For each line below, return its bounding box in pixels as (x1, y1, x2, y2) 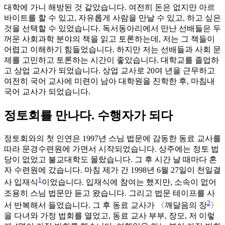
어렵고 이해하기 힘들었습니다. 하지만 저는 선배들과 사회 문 (4, 45, 221, 54)
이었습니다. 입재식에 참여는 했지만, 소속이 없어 (42, 178, 216, 187)
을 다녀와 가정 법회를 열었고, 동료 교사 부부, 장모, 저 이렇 (4, 211, 215, 220)
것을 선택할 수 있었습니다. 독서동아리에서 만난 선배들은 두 (4, 24, 221, 33)
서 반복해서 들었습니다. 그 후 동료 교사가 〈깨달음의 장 (4, 200, 207, 209)
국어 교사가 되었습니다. (4, 87, 90, 96)
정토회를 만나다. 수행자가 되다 (4, 109, 173, 123)
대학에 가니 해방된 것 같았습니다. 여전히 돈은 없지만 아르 (4, 3, 215, 12)
